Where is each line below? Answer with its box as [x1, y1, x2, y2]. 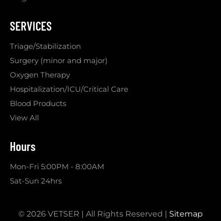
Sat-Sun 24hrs [10, 176, 62, 186]
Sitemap [169, 209, 203, 219]
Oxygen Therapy [10, 70, 70, 80]
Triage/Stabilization [10, 41, 81, 51]
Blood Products [10, 99, 66, 109]
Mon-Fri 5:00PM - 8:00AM [10, 162, 104, 172]
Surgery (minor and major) [10, 56, 108, 66]
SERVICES [10, 18, 52, 34]
